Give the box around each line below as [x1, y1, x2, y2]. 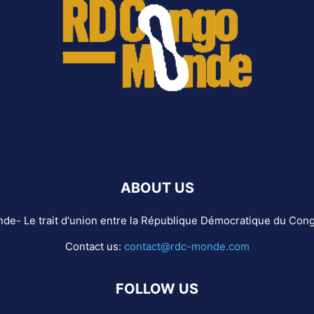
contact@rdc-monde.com [123, 239, 250, 253]
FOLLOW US [116, 280, 198, 297]
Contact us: [64, 239, 124, 253]
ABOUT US [120, 179, 194, 196]
